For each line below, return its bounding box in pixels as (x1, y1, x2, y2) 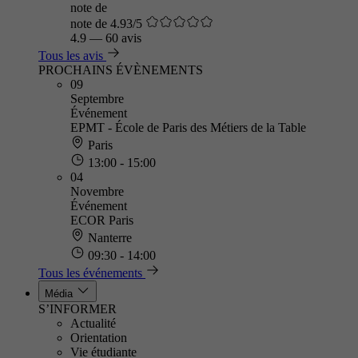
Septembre (70, 92, 124, 105)
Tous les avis (38, 49, 103, 62)
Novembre (70, 185, 124, 198)
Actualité (70, 316, 116, 330)
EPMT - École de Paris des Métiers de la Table (70, 121, 306, 134)
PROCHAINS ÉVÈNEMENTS (38, 63, 203, 77)
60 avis (105, 31, 141, 45)
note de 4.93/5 (70, 17, 142, 30)
